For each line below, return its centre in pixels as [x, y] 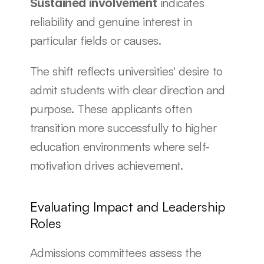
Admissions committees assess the [115, 253]
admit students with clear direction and [127, 90]
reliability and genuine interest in [111, 22]
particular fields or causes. [95, 40]
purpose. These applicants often [111, 109]
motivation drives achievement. [106, 165]
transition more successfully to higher [123, 128]
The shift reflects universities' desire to [126, 71]
